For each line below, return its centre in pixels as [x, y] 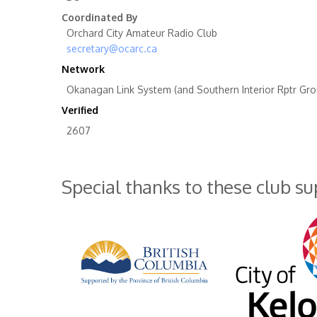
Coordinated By [100, 17]
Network [83, 69]
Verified [80, 110]
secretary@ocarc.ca [112, 48]
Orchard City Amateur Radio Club [142, 33]
